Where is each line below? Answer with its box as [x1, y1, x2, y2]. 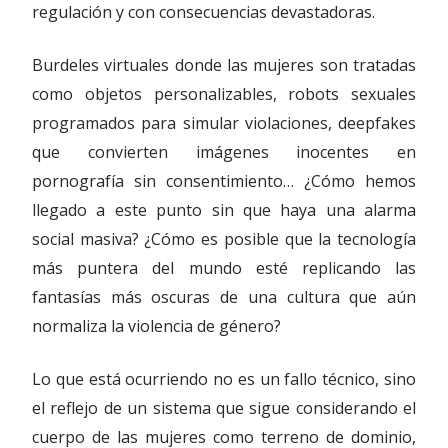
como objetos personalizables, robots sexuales [32, 83, 416, 105]
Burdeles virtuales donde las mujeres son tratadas [32, 54, 416, 76]
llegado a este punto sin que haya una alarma [32, 199, 416, 221]
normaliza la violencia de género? [32, 315, 281, 337]
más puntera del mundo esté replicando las [32, 257, 416, 279]
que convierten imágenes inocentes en [32, 141, 416, 163]
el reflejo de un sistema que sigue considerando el [32, 397, 416, 419]
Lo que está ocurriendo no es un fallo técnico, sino [32, 368, 416, 390]
